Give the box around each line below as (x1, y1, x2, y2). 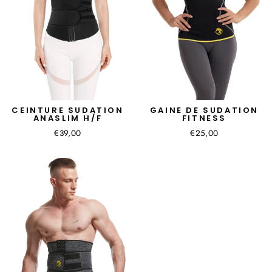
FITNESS (182, 112, 227, 124)
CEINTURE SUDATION (12, 104, 124, 116)
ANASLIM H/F (33, 112, 103, 124)
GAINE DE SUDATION (149, 104, 259, 116)
